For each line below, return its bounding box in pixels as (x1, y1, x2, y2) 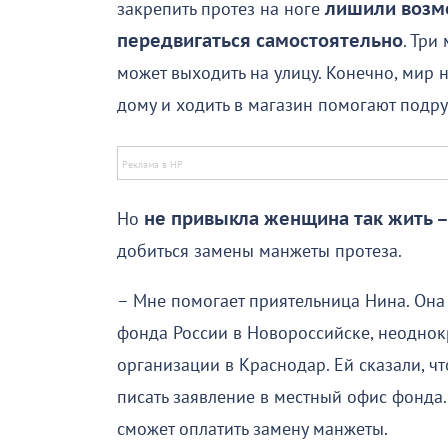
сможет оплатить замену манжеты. (117, 419, 388, 441)
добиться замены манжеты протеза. (117, 241, 402, 263)
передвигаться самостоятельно (117, 31, 403, 53)
